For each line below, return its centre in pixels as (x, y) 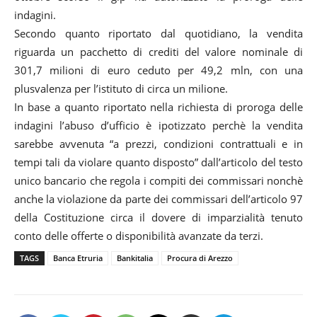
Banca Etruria (78, 258)
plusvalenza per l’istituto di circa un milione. (121, 89)
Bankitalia (135, 258)
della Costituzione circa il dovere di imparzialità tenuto (158, 218)
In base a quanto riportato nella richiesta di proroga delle (158, 107)
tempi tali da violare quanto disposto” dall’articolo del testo (158, 162)
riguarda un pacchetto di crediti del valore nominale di (158, 52)
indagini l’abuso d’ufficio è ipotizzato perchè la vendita (158, 126)
